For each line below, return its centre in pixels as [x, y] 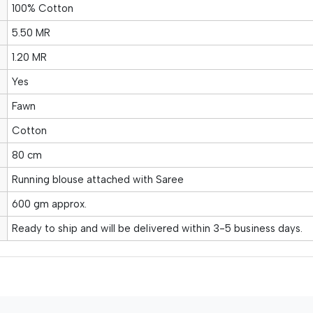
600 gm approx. [49, 204]
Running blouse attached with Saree [97, 179]
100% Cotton [42, 8]
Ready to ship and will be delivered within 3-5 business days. [157, 228]
